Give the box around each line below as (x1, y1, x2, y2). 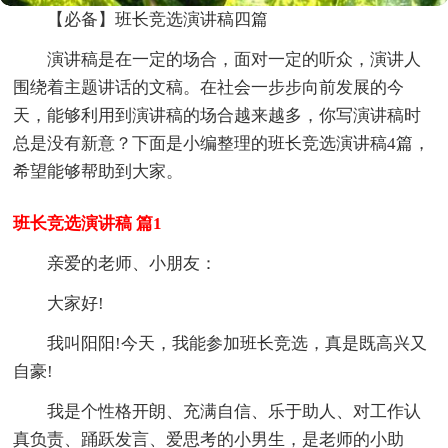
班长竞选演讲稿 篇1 (13, 213, 163, 233)
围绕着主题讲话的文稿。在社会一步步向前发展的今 (13, 77, 405, 97)
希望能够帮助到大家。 (13, 161, 184, 181)
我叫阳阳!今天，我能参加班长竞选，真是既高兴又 (47, 333, 428, 353)
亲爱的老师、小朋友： (47, 253, 218, 273)
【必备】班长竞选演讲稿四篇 (47, 9, 269, 29)
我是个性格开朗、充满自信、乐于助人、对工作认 (47, 401, 422, 421)
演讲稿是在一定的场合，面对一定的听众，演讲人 (47, 49, 422, 69)
